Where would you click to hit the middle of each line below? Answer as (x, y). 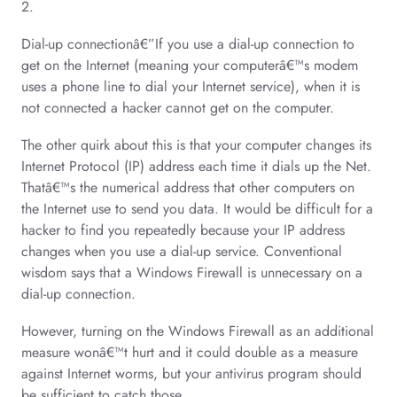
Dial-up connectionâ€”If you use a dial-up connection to (188, 44)
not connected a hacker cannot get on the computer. (178, 108)
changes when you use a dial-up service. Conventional (182, 251)
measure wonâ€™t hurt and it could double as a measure (190, 352)
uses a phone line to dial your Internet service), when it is (191, 86)
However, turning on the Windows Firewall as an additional (198, 331)
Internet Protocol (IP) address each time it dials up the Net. (196, 166)
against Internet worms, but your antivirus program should (191, 374)
